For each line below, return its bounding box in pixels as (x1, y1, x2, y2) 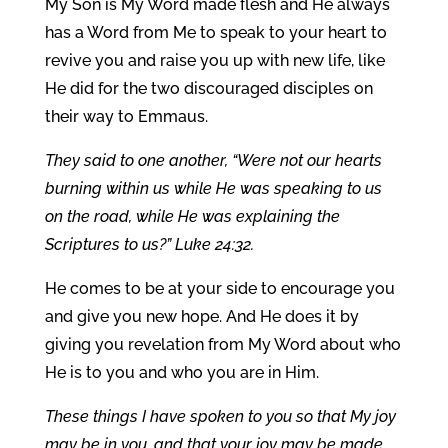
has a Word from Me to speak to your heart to (44, 23, 387, 42)
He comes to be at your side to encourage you (44, 279, 395, 298)
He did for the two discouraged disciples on (44, 79, 373, 98)
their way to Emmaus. (44, 107, 208, 126)
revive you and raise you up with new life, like (44, 51, 385, 70)
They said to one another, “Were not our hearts (44, 151, 382, 170)
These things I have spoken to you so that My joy (44, 407, 396, 426)
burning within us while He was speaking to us (44, 179, 382, 198)
